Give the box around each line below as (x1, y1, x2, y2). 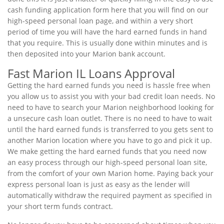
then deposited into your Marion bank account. (7, 49, 165, 58)
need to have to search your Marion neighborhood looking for (7, 102, 214, 112)
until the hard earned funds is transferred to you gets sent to (7, 124, 213, 134)
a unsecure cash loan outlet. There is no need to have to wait (7, 113, 212, 123)
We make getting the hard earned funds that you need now (7, 146, 206, 156)
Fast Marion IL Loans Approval (7, 65, 175, 81)
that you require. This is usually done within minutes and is (7, 38, 207, 47)
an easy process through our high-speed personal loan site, (7, 157, 207, 167)
